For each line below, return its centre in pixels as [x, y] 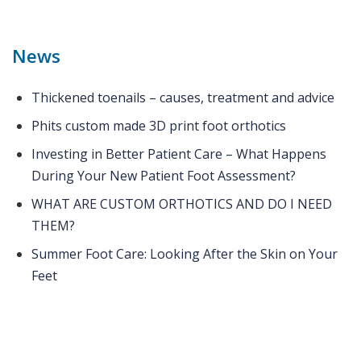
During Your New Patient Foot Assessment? [164, 175]
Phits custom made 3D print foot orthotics [159, 125]
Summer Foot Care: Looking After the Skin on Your [185, 253]
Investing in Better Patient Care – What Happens [179, 154]
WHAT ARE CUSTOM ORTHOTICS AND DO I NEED [182, 203]
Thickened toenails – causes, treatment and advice [183, 97]
